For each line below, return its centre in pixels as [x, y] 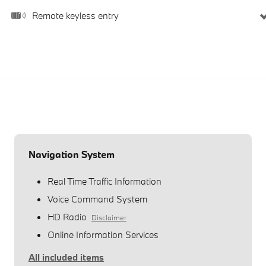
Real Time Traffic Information [104, 181]
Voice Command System [97, 199]
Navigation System [72, 154]
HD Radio [67, 216]
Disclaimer [109, 217]
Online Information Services [103, 234]
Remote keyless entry [75, 16]
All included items [66, 257]
